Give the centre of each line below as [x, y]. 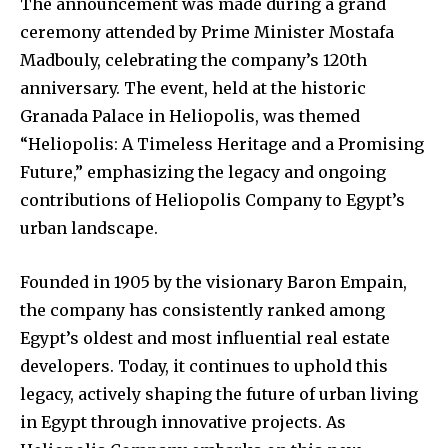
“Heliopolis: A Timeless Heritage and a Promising [222, 144]
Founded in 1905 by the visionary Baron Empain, [213, 282]
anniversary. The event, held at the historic [193, 88]
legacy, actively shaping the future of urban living [219, 394]
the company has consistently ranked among [202, 310]
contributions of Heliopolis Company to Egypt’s [212, 200]
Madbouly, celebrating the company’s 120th [193, 60]
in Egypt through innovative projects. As [183, 422]
